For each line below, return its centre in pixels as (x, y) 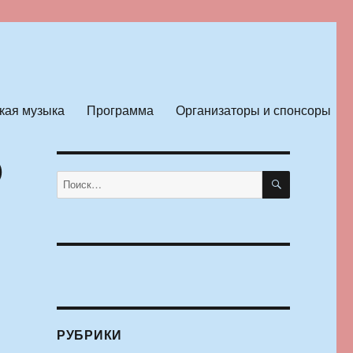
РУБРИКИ (89, 335)
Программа (120, 110)
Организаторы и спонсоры (253, 110)
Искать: (72, 178)
